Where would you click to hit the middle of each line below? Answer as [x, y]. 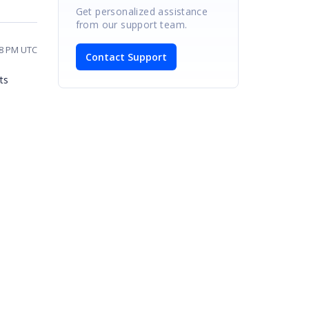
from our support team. [131, 24]
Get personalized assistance [142, 11]
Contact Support [126, 57]
